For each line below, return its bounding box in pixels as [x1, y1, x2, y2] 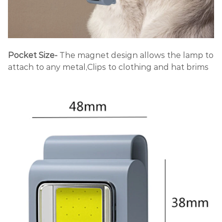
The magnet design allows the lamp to [59, 51, 214, 60]
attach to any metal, [8, 62, 87, 72]
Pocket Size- [8, 51, 59, 60]
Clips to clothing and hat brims [87, 62, 209, 72]
